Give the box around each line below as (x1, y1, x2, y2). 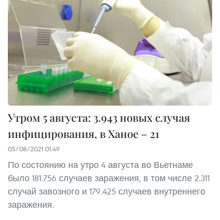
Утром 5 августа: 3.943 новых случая (8, 110, 190, 125)
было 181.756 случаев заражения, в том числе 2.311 (8, 172, 210, 184)
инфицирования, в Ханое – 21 (8, 126, 159, 141)
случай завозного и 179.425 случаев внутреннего (8, 185, 205, 197)
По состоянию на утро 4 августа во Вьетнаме (8, 159, 193, 170)
